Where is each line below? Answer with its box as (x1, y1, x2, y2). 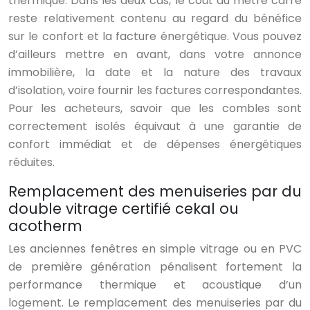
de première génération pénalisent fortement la (8, 259, 302, 275)
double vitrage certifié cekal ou (8, 199, 239, 219)
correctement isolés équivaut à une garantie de (8, 118, 302, 135)
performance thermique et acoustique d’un (8, 277, 302, 293)
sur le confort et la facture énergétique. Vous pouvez (8, 28, 302, 45)
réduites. (8, 154, 55, 171)
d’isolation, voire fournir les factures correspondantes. (8, 82, 302, 99)
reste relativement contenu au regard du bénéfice (8, 10, 302, 27)
